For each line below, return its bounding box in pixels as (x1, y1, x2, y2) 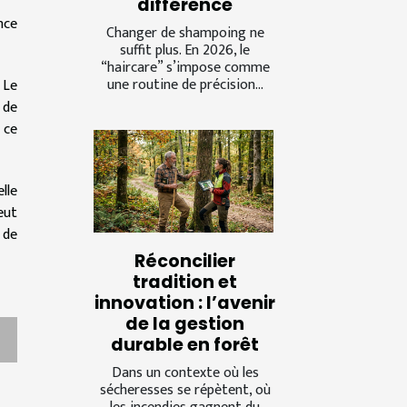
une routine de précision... (106, 72, 263, 97)
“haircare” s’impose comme (100, 55, 270, 80)
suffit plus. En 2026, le (120, 37, 250, 63)
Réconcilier (134, 248, 235, 273)
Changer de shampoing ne (105, 20, 264, 45)
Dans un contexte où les (111, 360, 259, 385)
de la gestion (125, 311, 244, 336)
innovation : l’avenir (94, 290, 275, 315)
